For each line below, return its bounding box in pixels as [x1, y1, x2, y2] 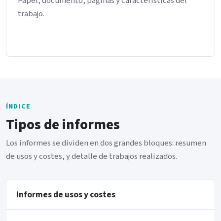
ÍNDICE [6, 102, 31, 111]
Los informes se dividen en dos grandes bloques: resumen [6, 137, 206, 149]
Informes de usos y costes [16, 188, 115, 201]
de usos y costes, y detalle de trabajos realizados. [6, 150, 177, 162]
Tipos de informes [6, 115, 120, 135]
